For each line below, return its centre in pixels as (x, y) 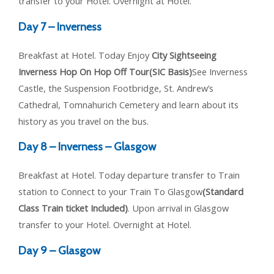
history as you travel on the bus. (83, 121)
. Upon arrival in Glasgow (178, 208)
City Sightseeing (184, 55)
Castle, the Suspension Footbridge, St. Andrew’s (116, 88)
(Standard (223, 192)
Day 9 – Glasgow (59, 250)
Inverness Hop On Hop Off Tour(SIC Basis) (105, 71)
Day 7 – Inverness (60, 26)
